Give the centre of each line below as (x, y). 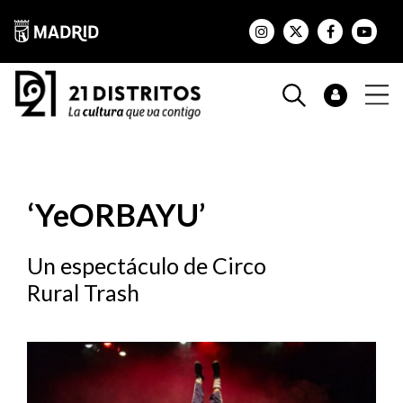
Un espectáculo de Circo (147, 266)
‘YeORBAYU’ (116, 215)
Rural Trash (83, 293)
